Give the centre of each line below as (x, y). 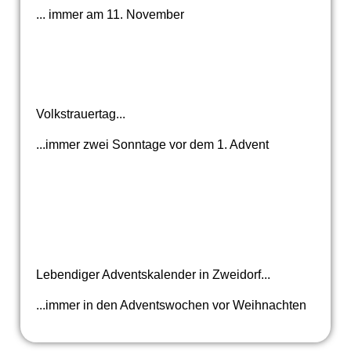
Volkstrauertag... (80, 114)
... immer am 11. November (110, 15)
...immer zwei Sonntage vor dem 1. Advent (152, 145)
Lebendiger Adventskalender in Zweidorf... (153, 275)
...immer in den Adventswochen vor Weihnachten (171, 306)
